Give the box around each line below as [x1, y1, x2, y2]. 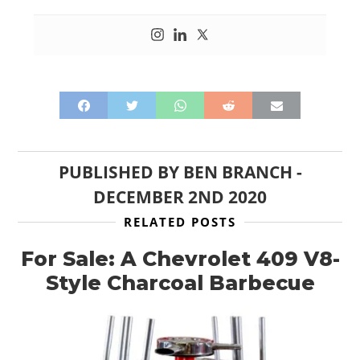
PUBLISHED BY [58, 161, 183, 183]
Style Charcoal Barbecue [45, 271, 315, 295]
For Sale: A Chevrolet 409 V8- [20, 247, 340, 271]
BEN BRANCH [182, 161, 292, 183]
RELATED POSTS [124, 214, 236, 230]
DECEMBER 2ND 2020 [93, 186, 267, 208]
